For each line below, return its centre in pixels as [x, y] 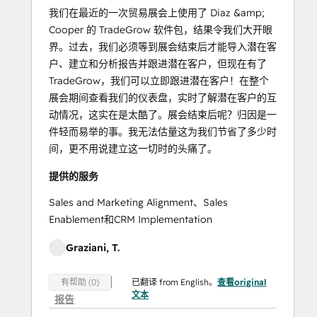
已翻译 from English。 [175, 282]
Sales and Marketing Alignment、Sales [138, 202]
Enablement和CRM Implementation [131, 219]
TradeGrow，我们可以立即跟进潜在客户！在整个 [159, 80]
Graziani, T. [93, 247]
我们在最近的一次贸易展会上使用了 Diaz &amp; [157, 12]
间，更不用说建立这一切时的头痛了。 [133, 148]
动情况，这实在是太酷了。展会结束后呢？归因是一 [163, 114]
